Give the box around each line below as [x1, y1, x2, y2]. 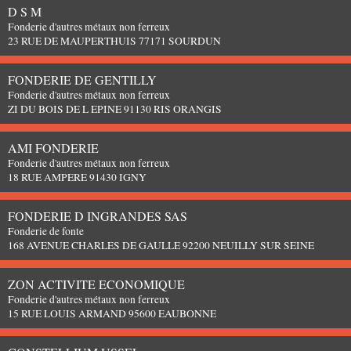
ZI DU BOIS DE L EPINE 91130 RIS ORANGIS [8, 101, 222, 116]
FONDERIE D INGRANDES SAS [8, 207, 187, 224]
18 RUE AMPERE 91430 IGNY [8, 169, 147, 184]
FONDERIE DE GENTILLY [8, 71, 157, 88]
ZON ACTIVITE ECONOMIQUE [8, 275, 185, 292]
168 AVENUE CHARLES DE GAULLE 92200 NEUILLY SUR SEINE [8, 237, 314, 252]
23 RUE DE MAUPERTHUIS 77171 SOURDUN [8, 33, 221, 48]
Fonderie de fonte [8, 223, 84, 238]
